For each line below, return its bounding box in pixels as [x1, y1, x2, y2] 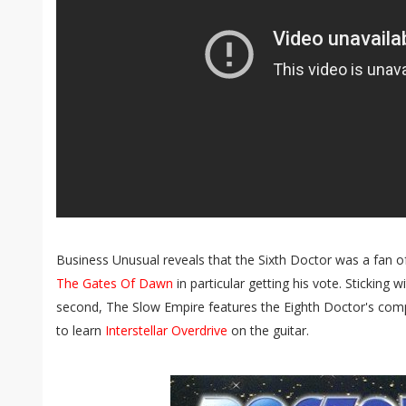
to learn [56, 322, 105, 339]
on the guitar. [227, 322, 309, 339]
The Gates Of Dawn [56, 275, 173, 292]
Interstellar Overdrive [105, 322, 227, 339]
